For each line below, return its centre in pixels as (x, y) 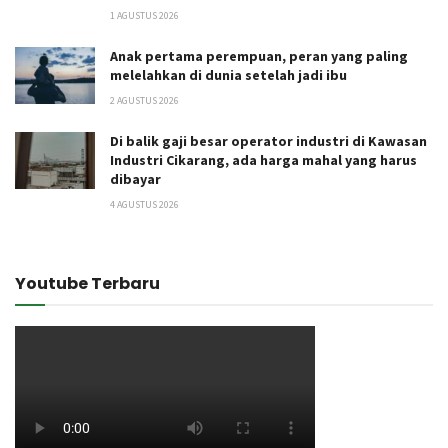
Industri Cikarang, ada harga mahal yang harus (263, 159)
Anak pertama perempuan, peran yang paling (259, 55)
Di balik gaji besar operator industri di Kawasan (268, 140)
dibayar (135, 178)
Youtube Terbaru (87, 283)
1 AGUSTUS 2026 (144, 15)
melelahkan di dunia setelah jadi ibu (228, 74)
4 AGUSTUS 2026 (144, 204)
